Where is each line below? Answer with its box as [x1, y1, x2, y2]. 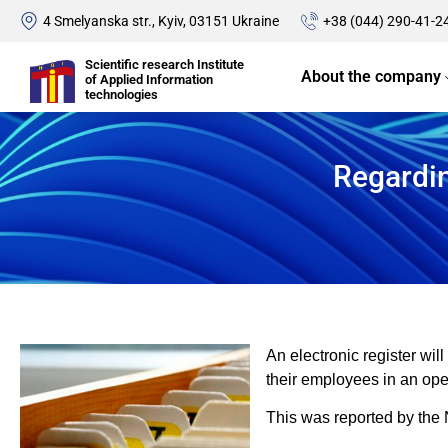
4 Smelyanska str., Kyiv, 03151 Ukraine [43, 13, 280, 29]
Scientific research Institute [84, 56, 244, 72]
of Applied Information [84, 71, 213, 87]
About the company [301, 67, 442, 86]
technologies [84, 86, 158, 102]
